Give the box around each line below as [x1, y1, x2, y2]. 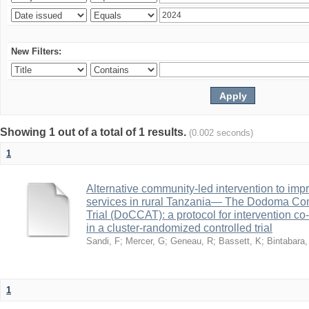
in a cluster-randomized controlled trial [86, 222, 272, 234]
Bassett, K [219, 236, 261, 246]
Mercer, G [126, 236, 165, 246]
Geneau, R [170, 236, 213, 246]
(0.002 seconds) [189, 128, 253, 138]
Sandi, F [86, 236, 120, 246]
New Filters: [11, 46, 61, 57]
